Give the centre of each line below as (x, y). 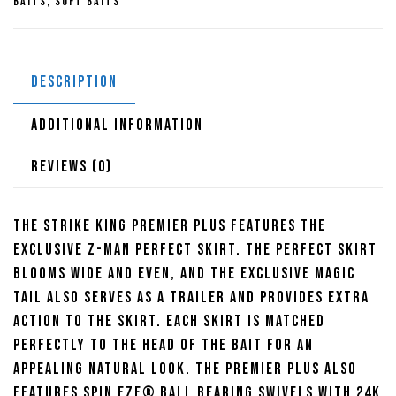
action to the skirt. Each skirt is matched (169, 321)
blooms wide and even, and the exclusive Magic (184, 273)
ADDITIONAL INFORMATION (117, 125)
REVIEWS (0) (72, 166)
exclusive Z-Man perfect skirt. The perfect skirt (195, 249)
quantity (69, 63)
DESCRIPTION (74, 81)
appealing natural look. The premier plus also (185, 369)
